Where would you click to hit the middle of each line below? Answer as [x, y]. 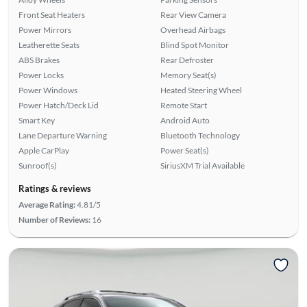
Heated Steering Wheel [201, 90]
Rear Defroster [187, 60]
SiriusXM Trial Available [202, 165]
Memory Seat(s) [188, 75]
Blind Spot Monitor [195, 45]
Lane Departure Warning [62, 135]
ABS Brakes [39, 60]
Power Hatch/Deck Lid [58, 105]
